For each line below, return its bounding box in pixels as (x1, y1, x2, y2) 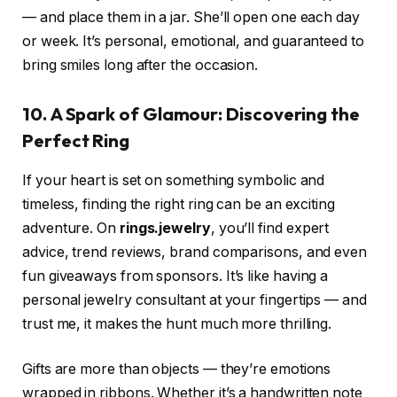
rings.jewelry (119, 219, 211, 237)
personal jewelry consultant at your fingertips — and (22, 291, 367, 308)
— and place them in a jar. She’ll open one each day (22, 8, 360, 26)
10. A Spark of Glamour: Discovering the (22, 103, 360, 126)
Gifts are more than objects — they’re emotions (22, 361, 331, 378)
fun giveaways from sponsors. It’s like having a (22, 267, 329, 284)
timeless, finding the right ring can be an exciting (22, 195, 335, 213)
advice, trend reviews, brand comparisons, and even (22, 243, 368, 261)
